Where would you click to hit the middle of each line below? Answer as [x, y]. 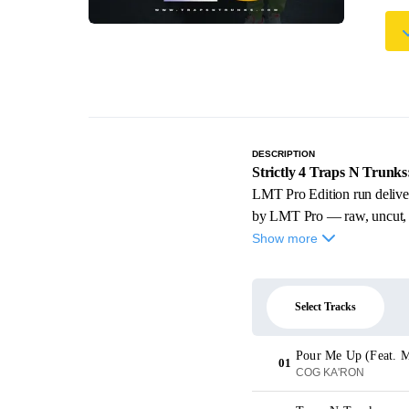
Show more [285, 238]
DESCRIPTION [283, 154]
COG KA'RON [330, 372]
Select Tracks [325, 307]
